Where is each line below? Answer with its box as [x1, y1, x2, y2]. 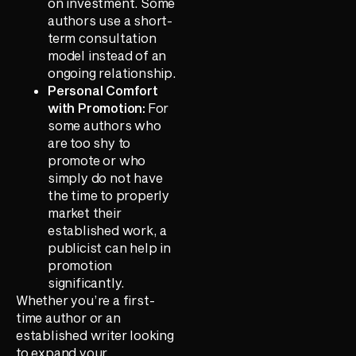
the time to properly [48, 187, 170, 203]
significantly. [48, 274, 126, 290]
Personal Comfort [48, 82, 158, 98]
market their [48, 204, 122, 220]
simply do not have [48, 169, 163, 185]
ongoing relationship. [48, 64, 176, 80]
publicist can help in [48, 239, 171, 255]
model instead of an [48, 47, 167, 63]
